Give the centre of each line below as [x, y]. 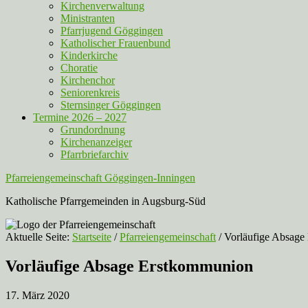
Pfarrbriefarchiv [95, 154]
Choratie [79, 68]
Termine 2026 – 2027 [80, 117]
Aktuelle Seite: [39, 237]
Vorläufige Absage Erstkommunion [129, 266]
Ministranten [88, 18]
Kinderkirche [89, 55]
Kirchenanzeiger [96, 142]
